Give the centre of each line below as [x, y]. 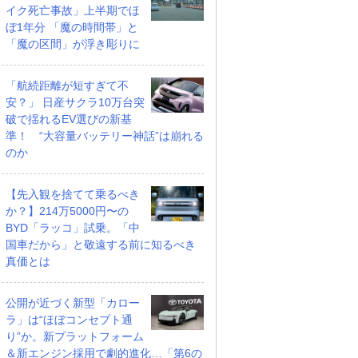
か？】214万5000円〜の [67, 211]
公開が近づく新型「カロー [73, 303]
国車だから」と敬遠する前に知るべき [101, 245]
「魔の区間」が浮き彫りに [73, 44]
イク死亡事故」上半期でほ [73, 10]
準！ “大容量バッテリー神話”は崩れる [105, 136]
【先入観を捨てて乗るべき [73, 194]
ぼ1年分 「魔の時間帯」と [72, 27]
